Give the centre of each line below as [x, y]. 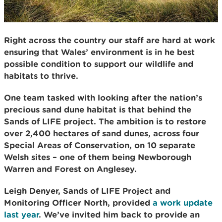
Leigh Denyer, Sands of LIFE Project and [87, 190]
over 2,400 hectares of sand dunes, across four [102, 133]
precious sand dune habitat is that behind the [98, 109]
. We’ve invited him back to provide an [119, 214]
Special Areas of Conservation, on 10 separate [100, 145]
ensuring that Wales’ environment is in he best [99, 52]
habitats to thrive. [41, 75]
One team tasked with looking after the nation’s [103, 97]
